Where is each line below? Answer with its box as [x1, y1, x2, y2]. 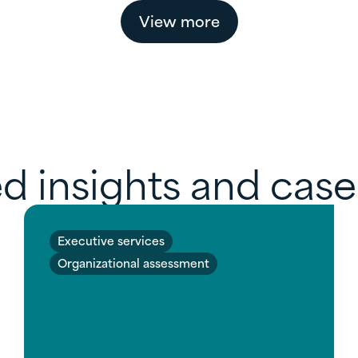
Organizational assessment [58, 253, 209, 272]
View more [138, 8, 220, 32]
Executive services [58, 230, 165, 249]
